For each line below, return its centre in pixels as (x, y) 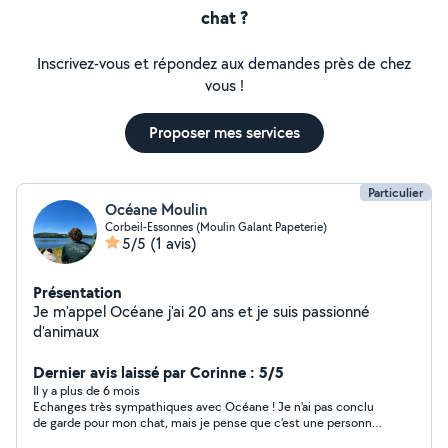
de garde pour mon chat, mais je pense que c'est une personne (206, 422)
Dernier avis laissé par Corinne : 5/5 (158, 372)
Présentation (77, 292)
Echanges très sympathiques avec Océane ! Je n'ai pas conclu (203, 406)
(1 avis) (173, 243)
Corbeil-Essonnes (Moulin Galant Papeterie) (216, 226)
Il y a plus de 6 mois (86, 390)
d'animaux (66, 331)
